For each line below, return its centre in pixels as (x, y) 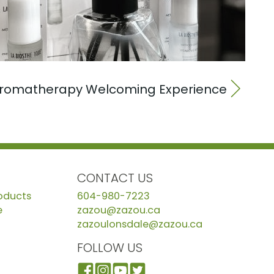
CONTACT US (115, 178)
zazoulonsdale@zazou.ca (139, 224)
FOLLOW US (109, 247)
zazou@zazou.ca (118, 210)
